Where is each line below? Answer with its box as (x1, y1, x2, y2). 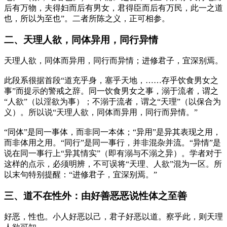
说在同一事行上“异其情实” (4, 148, 100, 158)
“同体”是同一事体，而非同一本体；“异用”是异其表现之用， (4, 127, 221, 136)
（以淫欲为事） (27, 97, 84, 106)
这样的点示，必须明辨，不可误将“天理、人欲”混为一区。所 (4, 159, 222, 168)
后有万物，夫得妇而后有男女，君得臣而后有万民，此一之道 (4, 3, 223, 12)
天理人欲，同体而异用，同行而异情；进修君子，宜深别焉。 (4, 56, 223, 65)
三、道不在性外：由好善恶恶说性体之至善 (4, 190, 187, 201)
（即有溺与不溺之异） (100, 148, 181, 158)
